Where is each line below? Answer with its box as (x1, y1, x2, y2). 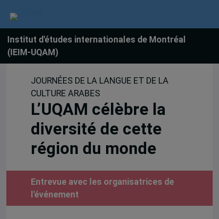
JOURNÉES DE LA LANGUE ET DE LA (30, 76, 169, 86)
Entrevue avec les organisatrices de (30, 177, 174, 187)
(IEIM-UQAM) (7, 47, 58, 57)
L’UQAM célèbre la (30, 100, 166, 119)
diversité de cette (30, 119, 162, 139)
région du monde (30, 139, 156, 158)
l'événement (30, 190, 79, 200)
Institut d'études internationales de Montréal (7, 35, 186, 44)
